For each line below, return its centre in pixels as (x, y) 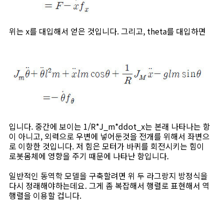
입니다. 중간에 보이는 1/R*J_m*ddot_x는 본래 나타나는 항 (110, 126)
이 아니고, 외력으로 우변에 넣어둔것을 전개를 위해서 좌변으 (109, 136)
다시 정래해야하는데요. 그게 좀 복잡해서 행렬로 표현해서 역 (109, 185)
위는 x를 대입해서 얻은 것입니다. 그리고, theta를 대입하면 (107, 31)
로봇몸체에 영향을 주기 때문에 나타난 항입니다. (90, 156)
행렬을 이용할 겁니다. (45, 195)
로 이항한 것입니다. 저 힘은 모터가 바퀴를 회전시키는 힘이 (107, 146)
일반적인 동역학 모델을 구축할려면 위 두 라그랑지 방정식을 (108, 175)
